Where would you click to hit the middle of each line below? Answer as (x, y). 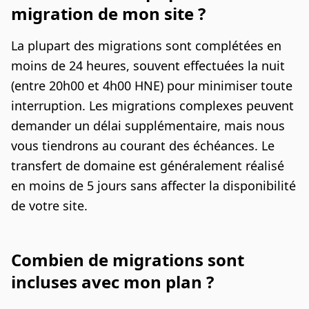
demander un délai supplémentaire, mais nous (148, 126)
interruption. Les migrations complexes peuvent (152, 106)
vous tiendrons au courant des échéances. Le (143, 146)
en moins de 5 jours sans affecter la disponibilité (153, 186)
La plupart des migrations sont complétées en (146, 46)
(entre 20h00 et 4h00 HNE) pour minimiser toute (152, 86)
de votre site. (49, 206)
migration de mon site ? (108, 14)
